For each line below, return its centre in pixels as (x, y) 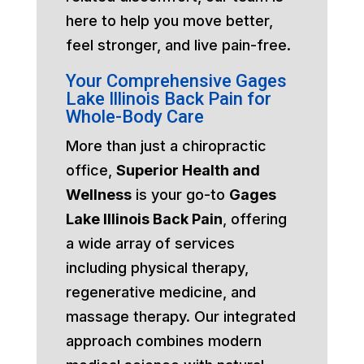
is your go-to (180, 194)
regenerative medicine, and (160, 292)
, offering (254, 219)
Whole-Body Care (134, 116)
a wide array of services (150, 243)
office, (91, 170)
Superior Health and (188, 170)
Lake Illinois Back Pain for (168, 98)
